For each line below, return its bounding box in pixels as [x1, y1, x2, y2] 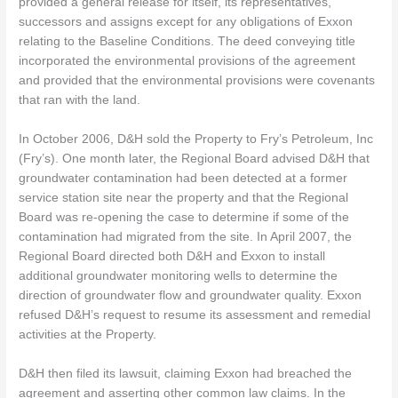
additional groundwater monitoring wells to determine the [19, 268, 338, 283]
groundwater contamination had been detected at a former [19, 171, 348, 185]
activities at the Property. [19, 327, 157, 341]
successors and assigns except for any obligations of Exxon [19, 14, 354, 28]
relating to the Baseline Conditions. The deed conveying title [19, 34, 356, 48]
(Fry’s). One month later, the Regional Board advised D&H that [19, 151, 370, 165]
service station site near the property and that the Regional [19, 190, 349, 204]
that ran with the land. [19, 92, 141, 107]
